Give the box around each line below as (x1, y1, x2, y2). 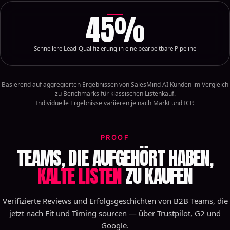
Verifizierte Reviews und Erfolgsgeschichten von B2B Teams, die (2, 196, 228, 206)
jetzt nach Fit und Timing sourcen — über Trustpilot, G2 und (9, 208, 221, 218)
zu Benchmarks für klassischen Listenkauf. (54, 89, 176, 98)
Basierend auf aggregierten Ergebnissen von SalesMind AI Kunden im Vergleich (2, 80, 228, 89)
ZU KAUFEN (122, 162, 193, 190)
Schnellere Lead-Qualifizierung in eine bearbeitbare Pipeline (34, 45, 196, 52)
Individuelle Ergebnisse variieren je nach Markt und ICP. (36, 99, 194, 107)
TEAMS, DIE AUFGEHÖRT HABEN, (16, 144, 214, 172)
